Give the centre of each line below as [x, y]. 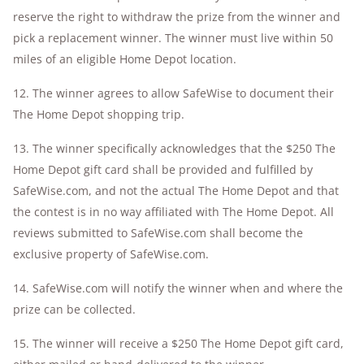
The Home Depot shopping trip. [99, 114]
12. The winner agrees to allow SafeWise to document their [173, 93]
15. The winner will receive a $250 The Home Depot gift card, [178, 343]
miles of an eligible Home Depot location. [125, 59]
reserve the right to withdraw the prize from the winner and [177, 17]
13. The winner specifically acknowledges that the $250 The [174, 148]
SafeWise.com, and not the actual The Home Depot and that [176, 191]
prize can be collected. [74, 309]
